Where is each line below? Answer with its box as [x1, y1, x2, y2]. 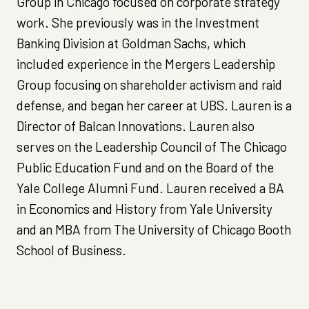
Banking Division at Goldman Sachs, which [17, 35, 246, 52]
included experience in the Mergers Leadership [17, 56, 275, 72]
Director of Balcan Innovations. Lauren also [17, 118, 255, 134]
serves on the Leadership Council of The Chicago [17, 139, 287, 155]
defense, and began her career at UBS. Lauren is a [17, 97, 292, 114]
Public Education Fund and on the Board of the [17, 159, 274, 176]
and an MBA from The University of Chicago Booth [17, 221, 291, 238]
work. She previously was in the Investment [17, 14, 259, 31]
